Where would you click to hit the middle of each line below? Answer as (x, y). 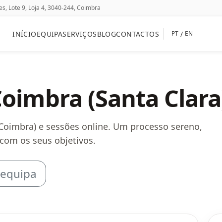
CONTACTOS (138, 34)
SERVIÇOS (80, 34)
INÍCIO (25, 34)
